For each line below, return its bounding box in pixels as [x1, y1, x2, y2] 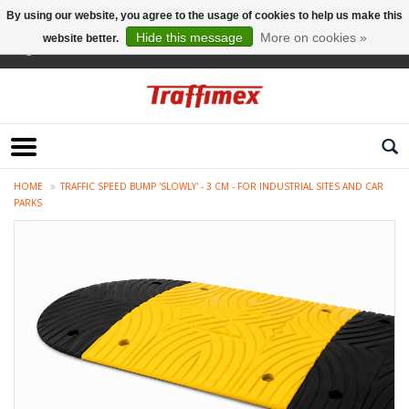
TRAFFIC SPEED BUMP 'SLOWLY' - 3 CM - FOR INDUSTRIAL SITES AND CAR [60, 180, 383, 194]
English [14, 41, 49, 57]
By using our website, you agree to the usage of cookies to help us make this [6, 9, 403, 22]
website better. [42, 32, 121, 45]
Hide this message [135, 30, 243, 45]
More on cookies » [259, 30, 367, 45]
